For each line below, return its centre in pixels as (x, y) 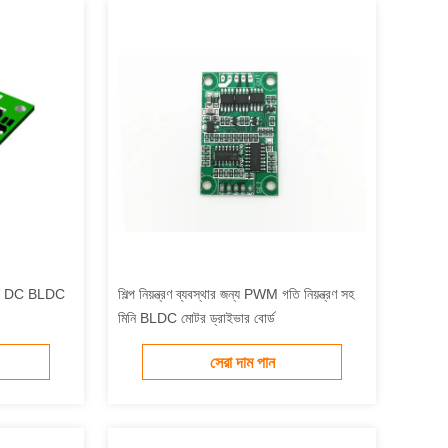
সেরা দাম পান (242, 363)
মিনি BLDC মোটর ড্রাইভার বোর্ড (196, 318)
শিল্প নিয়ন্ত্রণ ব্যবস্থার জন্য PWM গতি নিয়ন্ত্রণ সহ (236, 294)
